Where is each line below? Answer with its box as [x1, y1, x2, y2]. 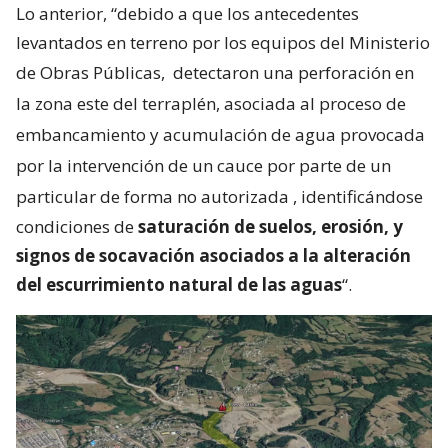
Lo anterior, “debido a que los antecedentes [16, 2, 359, 26]
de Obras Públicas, [16, 61, 169, 85]
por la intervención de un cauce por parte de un [16, 154, 391, 178]
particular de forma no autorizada [16, 185, 289, 209]
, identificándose [293, 185, 423, 209]
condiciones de [16, 215, 138, 239]
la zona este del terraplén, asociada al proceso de [16, 92, 406, 116]
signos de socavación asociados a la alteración [16, 244, 411, 268]
